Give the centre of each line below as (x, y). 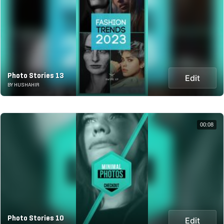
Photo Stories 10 (36, 218)
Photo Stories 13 (36, 76)
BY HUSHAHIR (23, 85)
